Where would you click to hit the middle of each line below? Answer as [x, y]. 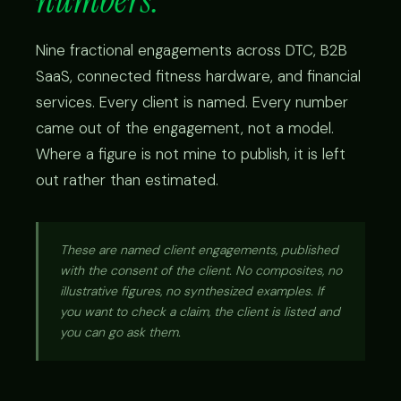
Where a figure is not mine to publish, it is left [191, 154]
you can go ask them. [120, 333]
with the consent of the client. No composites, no [201, 271]
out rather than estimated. [127, 180]
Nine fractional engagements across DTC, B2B [192, 51]
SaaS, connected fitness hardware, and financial [198, 77]
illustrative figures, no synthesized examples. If [192, 291]
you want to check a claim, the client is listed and [200, 312]
